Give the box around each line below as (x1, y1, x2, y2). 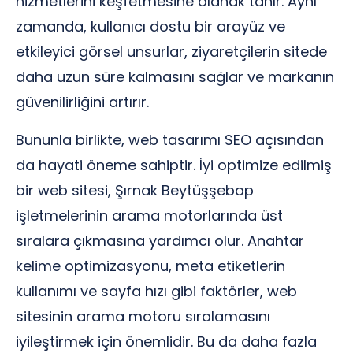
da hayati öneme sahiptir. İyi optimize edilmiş (16, 155, 332, 175)
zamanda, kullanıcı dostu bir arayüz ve (16, 17, 285, 36)
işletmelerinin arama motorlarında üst (16, 206, 283, 225)
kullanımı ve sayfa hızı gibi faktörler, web (16, 281, 297, 301)
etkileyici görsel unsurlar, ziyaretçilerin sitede (16, 42, 327, 61)
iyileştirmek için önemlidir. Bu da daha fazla (16, 332, 317, 351)
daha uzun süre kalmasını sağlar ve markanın (16, 67, 334, 87)
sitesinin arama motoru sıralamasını (16, 307, 270, 326)
